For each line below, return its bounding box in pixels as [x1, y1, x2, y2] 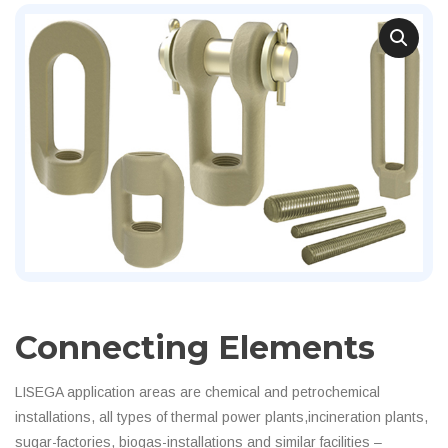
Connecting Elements [15, 327, 375, 367]
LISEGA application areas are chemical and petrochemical [15, 383, 380, 400]
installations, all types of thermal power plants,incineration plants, [15, 408, 428, 425]
